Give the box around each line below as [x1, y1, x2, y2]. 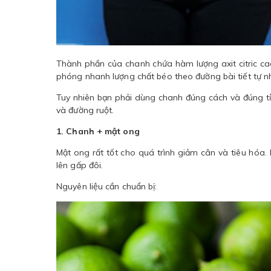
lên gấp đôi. [56, 160, 103, 171]
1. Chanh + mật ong [56, 126, 140, 137]
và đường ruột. [56, 105, 114, 116]
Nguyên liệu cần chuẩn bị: [56, 181, 157, 192]
